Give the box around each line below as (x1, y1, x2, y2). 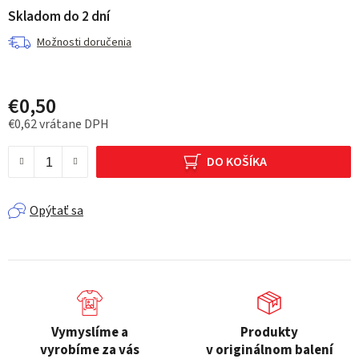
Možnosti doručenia (37, 34, 131, 51)
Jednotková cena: (7, 130, 102, 148)
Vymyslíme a (51, 323, 128, 343)
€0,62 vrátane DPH (8, 115, 109, 134)
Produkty (240, 323, 298, 343)
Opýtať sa (30, 202, 83, 220)
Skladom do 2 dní (8, 7, 110, 27)
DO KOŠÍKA (207, 152, 267, 171)
